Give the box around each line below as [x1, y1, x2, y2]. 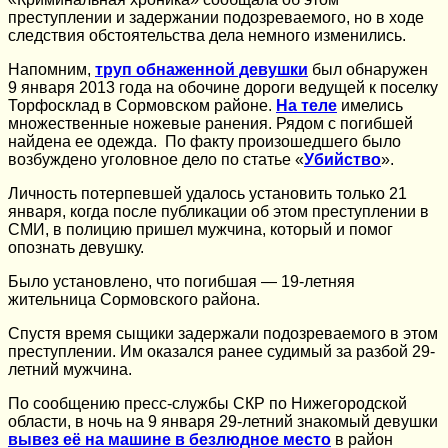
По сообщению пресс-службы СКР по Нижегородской [8, 394, 407, 412]
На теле [276, 96, 337, 114]
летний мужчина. [8, 360, 132, 378]
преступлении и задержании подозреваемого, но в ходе [8, 8, 424, 26]
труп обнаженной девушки [95, 60, 308, 78]
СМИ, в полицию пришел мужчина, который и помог [8, 220, 393, 238]
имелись [337, 96, 403, 114]
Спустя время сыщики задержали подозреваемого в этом [8, 324, 438, 342]
